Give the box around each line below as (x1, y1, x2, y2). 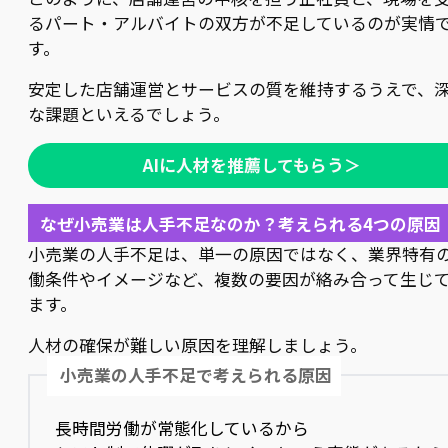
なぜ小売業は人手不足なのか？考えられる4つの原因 (39, 211, 441, 236)
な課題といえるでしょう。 (28, 102, 230, 127)
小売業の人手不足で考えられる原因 (60, 363, 333, 388)
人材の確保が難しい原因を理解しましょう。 (28, 332, 367, 357)
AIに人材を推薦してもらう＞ (143, 152, 361, 177)
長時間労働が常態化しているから (55, 415, 310, 440)
